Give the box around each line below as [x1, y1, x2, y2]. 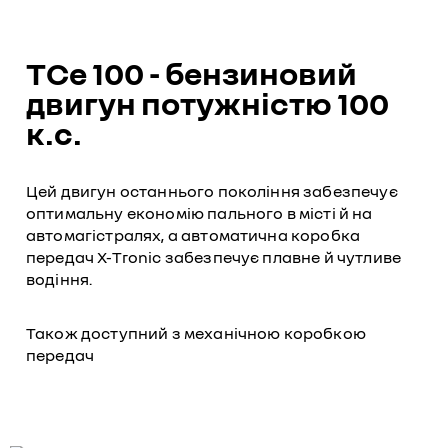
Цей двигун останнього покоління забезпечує [26, 181, 398, 201]
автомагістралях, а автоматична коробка [26, 225, 361, 245]
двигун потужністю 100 [26, 84, 389, 122]
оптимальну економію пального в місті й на [26, 203, 373, 223]
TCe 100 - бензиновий [26, 54, 357, 92]
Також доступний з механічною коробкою [26, 323, 366, 343]
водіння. [26, 269, 93, 289]
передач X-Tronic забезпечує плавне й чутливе [26, 247, 402, 267]
